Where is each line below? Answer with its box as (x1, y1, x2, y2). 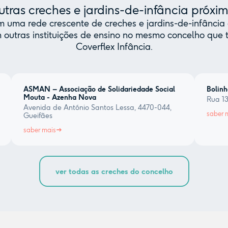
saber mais (23, 126, 56, 134)
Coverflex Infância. (75, 41, 153, 52)
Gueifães (23, 111, 52, 120)
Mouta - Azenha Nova (23, 93, 96, 102)
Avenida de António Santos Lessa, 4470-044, (23, 103, 172, 112)
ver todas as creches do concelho (55, 167, 173, 176)
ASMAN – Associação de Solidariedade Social (23, 85, 175, 94)
